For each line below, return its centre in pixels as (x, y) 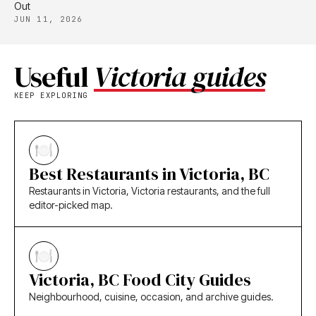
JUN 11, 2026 (49, 19)
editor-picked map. (71, 205)
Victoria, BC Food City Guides (140, 280)
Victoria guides (179, 77)
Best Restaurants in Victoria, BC (149, 174)
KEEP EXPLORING (51, 96)
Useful (54, 77)
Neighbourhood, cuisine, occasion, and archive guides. (151, 297)
